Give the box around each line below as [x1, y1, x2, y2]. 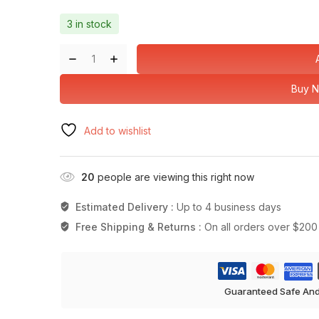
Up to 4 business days [176, 200, 281, 213]
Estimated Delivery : [75, 200, 177, 213]
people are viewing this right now [95, 170, 254, 183]
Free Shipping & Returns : [75, 220, 204, 233]
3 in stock [67, 17, 112, 30]
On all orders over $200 [204, 220, 318, 233]
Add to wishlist [84, 124, 151, 137]
